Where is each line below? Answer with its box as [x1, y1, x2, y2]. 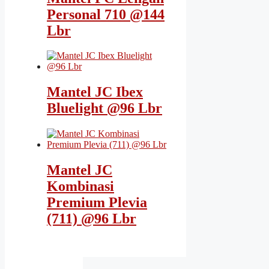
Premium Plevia [47, 195, 147, 211]
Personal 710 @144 [47, 6, 165, 22]
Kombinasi [47, 178, 114, 195]
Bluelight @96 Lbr [47, 100, 162, 116]
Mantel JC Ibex [47, 84, 143, 100]
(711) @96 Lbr [47, 211, 136, 227]
